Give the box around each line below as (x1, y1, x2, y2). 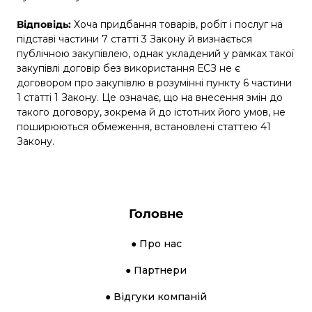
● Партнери (125, 263, 187, 276)
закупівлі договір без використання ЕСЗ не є (17, 61, 240, 75)
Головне (128, 205, 184, 221)
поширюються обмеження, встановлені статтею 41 (17, 120, 271, 133)
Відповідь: (17, 17, 74, 31)
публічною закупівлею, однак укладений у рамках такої (17, 47, 294, 60)
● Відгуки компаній (105, 290, 207, 303)
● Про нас (130, 237, 182, 250)
